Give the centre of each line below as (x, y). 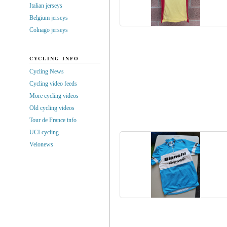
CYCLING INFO (54, 58)
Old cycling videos (52, 108)
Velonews (41, 144)
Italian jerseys (46, 5)
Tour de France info (53, 120)
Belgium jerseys (48, 17)
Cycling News (46, 71)
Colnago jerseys (48, 30)
